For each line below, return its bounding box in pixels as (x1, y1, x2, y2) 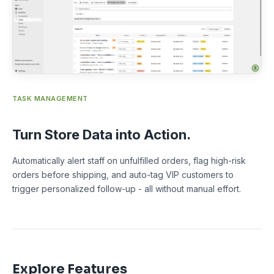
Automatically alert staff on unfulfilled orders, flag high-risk (12, 155, 246, 166)
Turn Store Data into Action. (12, 127, 191, 143)
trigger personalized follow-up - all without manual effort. (12, 183, 241, 194)
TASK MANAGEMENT (12, 94, 88, 103)
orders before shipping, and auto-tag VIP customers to (12, 169, 234, 180)
